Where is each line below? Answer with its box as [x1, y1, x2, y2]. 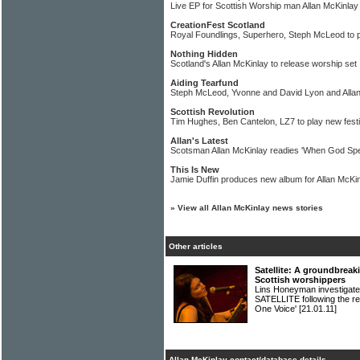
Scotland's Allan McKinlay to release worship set [170, 59, 357, 68]
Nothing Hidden [170, 49, 238, 59]
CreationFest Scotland [170, 20, 265, 30]
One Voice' [255, 304, 299, 313]
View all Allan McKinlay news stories [178, 203, 323, 212]
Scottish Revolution [170, 107, 255, 117]
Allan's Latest [170, 136, 228, 145]
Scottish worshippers [255, 275, 346, 284]
